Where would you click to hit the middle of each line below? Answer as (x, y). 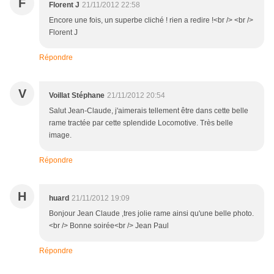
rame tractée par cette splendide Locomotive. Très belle (141, 123)
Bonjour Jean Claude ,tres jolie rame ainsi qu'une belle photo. (151, 214)
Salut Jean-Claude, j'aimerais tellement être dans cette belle (149, 111)
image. (60, 135)
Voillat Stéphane (77, 96)
